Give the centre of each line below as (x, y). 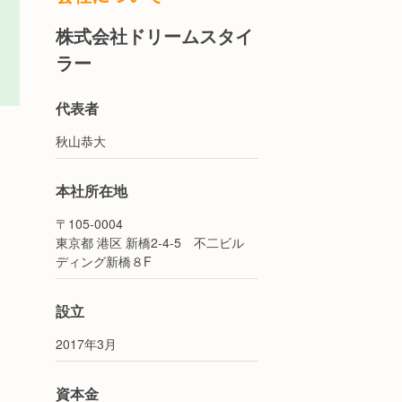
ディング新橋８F (104, 261)
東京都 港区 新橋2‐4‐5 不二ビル (150, 242)
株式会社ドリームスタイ (154, 35)
